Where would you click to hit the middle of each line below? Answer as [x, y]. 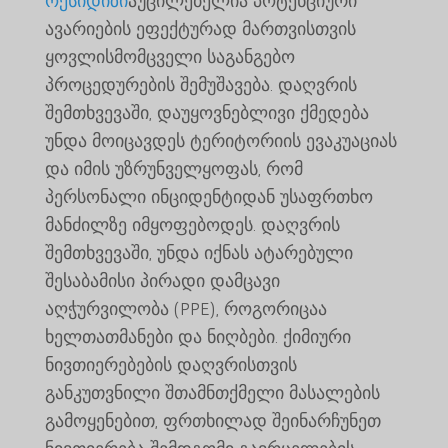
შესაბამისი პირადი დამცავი [162, 280]
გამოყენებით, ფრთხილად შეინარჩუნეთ [212, 420]
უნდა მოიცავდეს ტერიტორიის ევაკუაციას [220, 140]
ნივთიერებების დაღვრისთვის [170, 364]
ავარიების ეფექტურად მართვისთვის [200, 28]
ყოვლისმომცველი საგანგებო [169, 56]
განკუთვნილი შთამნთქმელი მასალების [212, 392]
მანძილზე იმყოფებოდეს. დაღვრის [192, 224]
